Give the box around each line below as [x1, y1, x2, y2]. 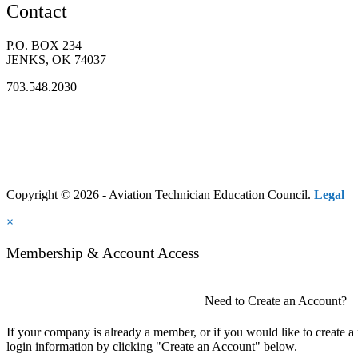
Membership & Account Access [6, 244, 199, 261]
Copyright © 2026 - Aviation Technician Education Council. [6, 187, 314, 201]
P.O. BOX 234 [6, 38, 82, 52]
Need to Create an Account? [205, 293, 348, 308]
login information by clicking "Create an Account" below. [6, 339, 297, 353]
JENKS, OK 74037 [6, 52, 106, 66]
